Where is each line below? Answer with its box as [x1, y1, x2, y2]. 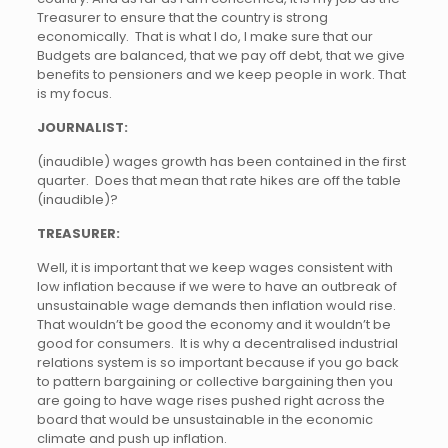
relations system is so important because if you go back [36, 353, 399, 372]
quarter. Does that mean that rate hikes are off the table [36, 171, 401, 190]
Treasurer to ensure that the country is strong [36, 8, 328, 27]
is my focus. [36, 84, 112, 103]
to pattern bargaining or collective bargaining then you [36, 372, 393, 391]
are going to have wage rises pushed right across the [36, 391, 385, 410]
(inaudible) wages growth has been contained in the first [36, 152, 406, 171]
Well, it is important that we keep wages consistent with [36, 258, 393, 277]
